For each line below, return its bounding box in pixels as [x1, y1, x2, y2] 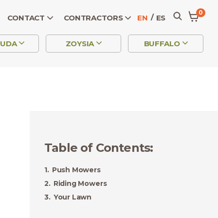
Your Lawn [53, 193, 92, 201]
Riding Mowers [53, 179, 107, 188]
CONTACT [7, 13, 45, 22]
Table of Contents [44, 141, 150, 155]
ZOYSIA [65, 39, 94, 49]
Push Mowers [52, 165, 101, 174]
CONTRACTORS [63, 13, 123, 22]
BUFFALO [144, 39, 180, 49]
